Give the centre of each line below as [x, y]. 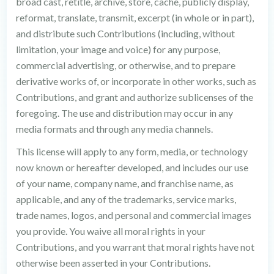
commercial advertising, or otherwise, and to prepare [125, 65]
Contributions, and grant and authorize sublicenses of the [134, 97]
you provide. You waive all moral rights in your [110, 231]
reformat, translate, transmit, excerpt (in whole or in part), [135, 17]
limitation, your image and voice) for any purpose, [118, 49]
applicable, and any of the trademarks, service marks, [126, 199]
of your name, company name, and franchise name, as [124, 183]
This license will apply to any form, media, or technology [131, 151]
